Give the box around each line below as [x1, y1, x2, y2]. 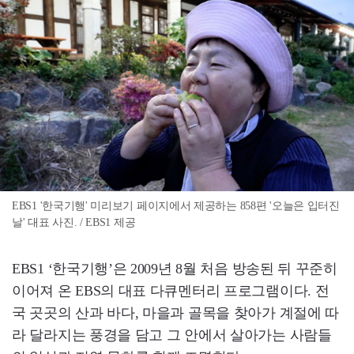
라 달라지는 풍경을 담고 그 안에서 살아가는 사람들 [12, 327, 332, 343]
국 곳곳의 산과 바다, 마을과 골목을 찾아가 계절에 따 [12, 305, 340, 321]
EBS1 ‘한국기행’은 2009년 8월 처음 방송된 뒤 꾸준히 [12, 261, 337, 277]
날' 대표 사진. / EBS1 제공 [12, 217, 136, 228]
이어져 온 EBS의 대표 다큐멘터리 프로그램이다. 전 [12, 283, 330, 299]
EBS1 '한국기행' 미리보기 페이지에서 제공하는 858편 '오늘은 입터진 [12, 200, 340, 212]
